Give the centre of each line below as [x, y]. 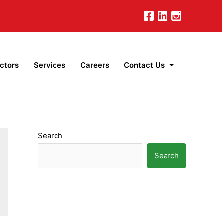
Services [50, 65]
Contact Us [144, 65]
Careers [95, 65]
